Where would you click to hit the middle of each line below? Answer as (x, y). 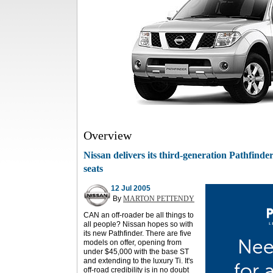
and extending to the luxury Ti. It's (138, 261)
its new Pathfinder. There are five (137, 233)
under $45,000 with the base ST (136, 252)
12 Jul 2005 (131, 188)
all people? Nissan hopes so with (138, 224)
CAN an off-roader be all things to (139, 215)
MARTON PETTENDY (159, 199)
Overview (108, 135)
